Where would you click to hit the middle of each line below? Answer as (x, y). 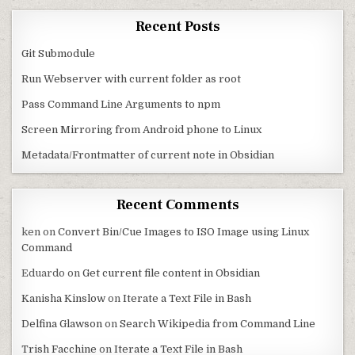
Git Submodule (59, 53)
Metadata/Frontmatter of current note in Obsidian (148, 155)
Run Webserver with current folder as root (132, 79)
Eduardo (44, 273)
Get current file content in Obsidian (172, 273)
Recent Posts (177, 27)
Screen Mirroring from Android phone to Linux (142, 130)
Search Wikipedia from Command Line (218, 324)
